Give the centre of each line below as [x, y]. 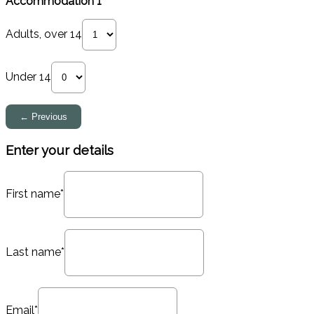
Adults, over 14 [44, 34]
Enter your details [60, 150]
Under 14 [28, 77]
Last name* [35, 252]
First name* [35, 193]
